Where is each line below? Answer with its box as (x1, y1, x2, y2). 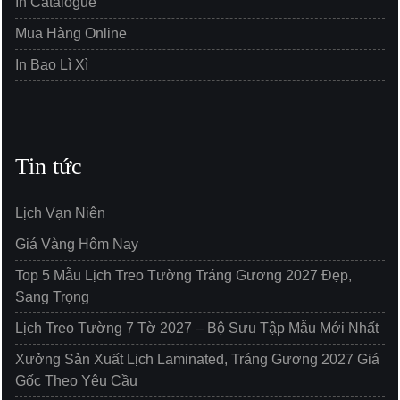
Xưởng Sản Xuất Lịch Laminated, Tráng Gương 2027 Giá (15, 351, 379, 367)
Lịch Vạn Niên (15, 204, 105, 221)
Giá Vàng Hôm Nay (15, 236, 138, 252)
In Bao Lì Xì (15, 56, 88, 72)
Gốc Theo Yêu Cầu (15, 372, 137, 388)
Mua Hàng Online (15, 25, 127, 41)
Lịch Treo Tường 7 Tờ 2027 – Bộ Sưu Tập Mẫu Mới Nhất (15, 320, 379, 336)
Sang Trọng (15, 288, 89, 304)
